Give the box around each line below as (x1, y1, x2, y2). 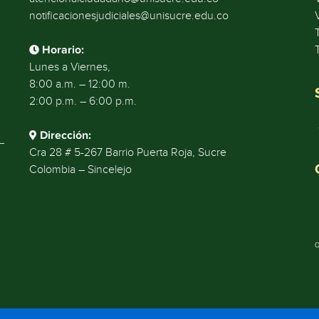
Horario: (41, 43, 84, 56)
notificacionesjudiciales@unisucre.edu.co (28, 9, 229, 23)
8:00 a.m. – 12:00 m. (28, 77, 130, 91)
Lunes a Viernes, (28, 60, 110, 74)
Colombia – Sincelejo (28, 162, 132, 177)
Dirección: (39, 129, 91, 142)
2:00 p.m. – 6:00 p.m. (28, 94, 137, 108)
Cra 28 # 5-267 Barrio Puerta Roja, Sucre (28, 145, 226, 159)
